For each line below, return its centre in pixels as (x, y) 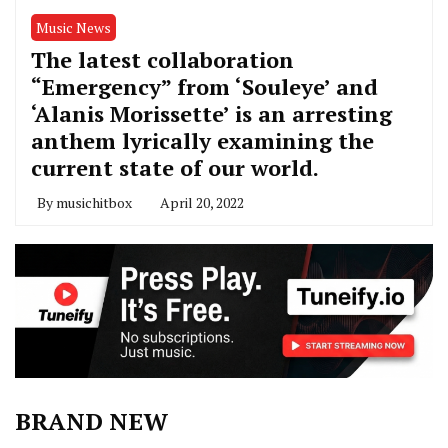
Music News (73, 28)
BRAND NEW (91, 421)
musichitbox (94, 203)
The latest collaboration (162, 60)
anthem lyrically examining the (202, 141)
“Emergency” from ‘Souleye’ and (204, 87)
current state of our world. (175, 168)
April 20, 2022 (202, 203)
